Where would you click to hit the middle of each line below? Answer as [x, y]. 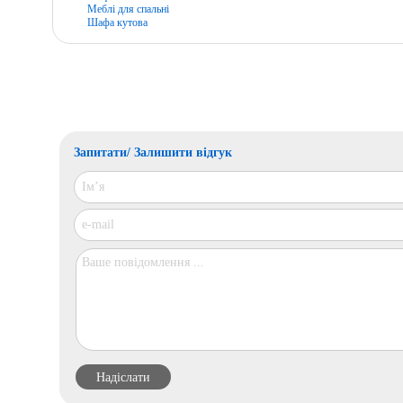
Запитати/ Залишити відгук [152, 152]
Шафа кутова [117, 23]
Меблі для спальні [128, 9]
